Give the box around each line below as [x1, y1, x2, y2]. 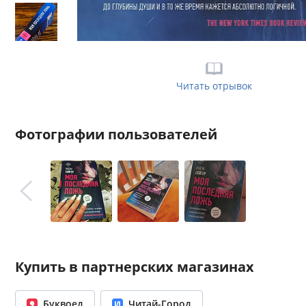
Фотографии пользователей [15, 125, 217, 143]
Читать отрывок [176, 79, 252, 92]
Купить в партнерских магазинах [15, 258, 254, 276]
